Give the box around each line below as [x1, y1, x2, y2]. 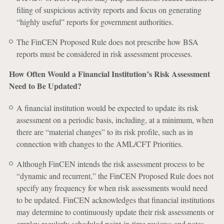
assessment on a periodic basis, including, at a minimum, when [16, 114, 213, 125]
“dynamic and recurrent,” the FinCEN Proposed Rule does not [16, 170, 213, 181]
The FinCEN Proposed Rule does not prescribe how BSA [16, 36, 198, 47]
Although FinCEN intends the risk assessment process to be [16, 158, 204, 169]
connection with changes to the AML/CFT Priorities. [16, 138, 183, 149]
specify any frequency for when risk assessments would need [16, 182, 207, 193]
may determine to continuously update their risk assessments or [16, 206, 214, 217]
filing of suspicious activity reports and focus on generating [16, 4, 201, 15]
